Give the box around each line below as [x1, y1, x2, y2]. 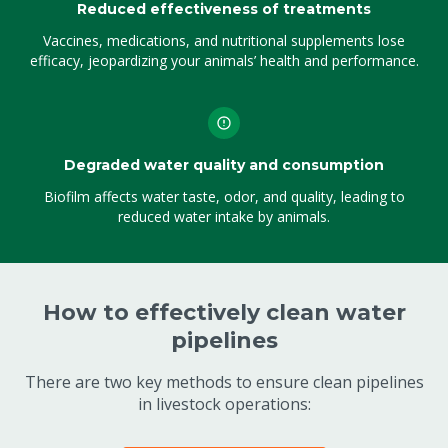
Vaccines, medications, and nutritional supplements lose [43, 31, 405, 50]
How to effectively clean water [42, 299, 406, 326]
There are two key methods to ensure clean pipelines [24, 371, 424, 393]
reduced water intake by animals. [118, 207, 330, 226]
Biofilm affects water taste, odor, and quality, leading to [43, 187, 405, 206]
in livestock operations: [137, 393, 311, 415]
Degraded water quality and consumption [64, 156, 384, 174]
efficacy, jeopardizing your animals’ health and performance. [29, 51, 419, 70]
